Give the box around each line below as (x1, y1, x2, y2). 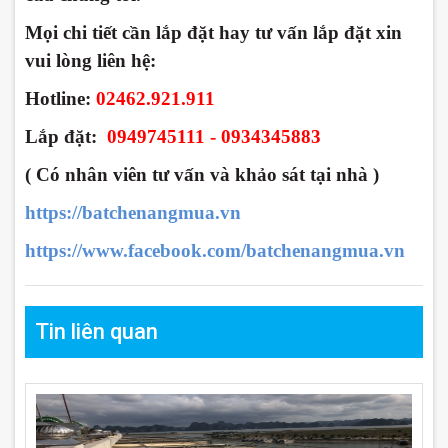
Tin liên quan (35, 319, 158, 345)
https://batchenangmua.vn (25, 202, 241, 224)
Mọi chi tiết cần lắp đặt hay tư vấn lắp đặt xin (25, 22, 402, 44)
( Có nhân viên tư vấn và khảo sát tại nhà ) (25, 164, 379, 186)
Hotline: (25, 88, 96, 110)
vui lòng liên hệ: (25, 50, 156, 72)
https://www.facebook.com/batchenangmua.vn (25, 240, 405, 262)
